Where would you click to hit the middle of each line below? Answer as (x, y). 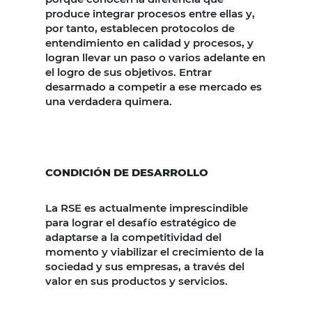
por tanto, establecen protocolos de (140, 28)
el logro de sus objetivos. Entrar (128, 72)
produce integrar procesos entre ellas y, (150, 13)
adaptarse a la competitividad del (133, 237)
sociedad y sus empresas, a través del (145, 266)
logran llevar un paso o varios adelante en (155, 57)
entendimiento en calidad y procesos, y (149, 42)
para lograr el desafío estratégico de (141, 222)
